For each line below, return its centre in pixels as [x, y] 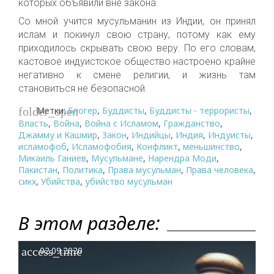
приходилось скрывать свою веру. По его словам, [137, 48]
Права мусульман [144, 169]
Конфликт [157, 146]
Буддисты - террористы [199, 110]
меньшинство [211, 146]
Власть [33, 123]
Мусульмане [117, 158]
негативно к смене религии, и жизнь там [137, 75]
